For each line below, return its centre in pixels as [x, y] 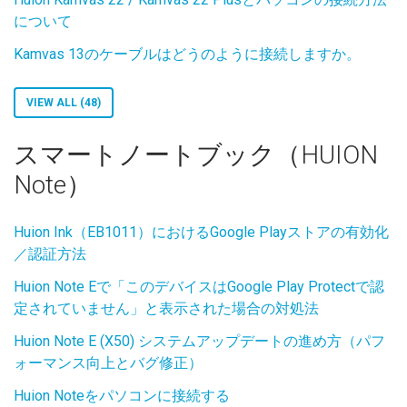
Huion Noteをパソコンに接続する [122, 396]
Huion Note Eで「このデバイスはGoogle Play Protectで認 [199, 287]
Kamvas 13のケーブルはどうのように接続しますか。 [187, 54]
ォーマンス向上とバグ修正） [108, 363]
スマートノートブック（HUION [196, 155]
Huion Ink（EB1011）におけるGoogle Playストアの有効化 [201, 232]
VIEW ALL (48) [64, 103]
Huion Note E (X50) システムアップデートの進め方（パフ [199, 341]
